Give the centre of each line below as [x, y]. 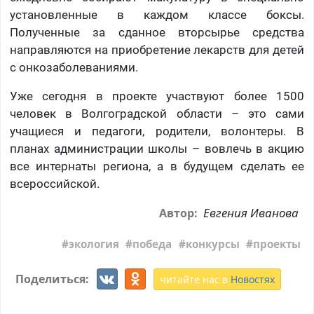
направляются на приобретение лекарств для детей [157, 50]
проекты [277, 244]
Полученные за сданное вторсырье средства [157, 33]
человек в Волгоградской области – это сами [157, 114]
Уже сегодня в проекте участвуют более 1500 [157, 96]
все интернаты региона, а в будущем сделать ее [157, 166]
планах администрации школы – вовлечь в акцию [157, 149]
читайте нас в [195, 279]
